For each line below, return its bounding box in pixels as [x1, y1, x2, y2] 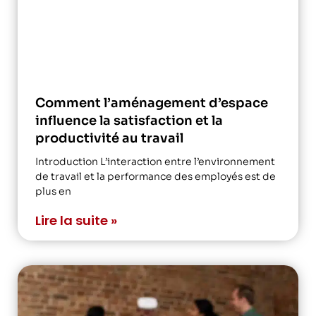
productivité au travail [35, 130, 183, 146]
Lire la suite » [35, 211, 117, 229]
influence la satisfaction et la [35, 112, 223, 128]
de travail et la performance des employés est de [35, 169, 276, 183]
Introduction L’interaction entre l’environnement [35, 154, 275, 168]
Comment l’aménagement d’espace [35, 95, 268, 111]
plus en [35, 184, 71, 197]
